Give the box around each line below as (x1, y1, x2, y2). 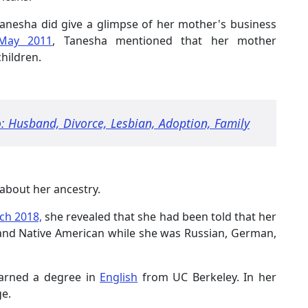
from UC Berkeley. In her (137, 269, 277, 285)
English (100, 269, 138, 285)
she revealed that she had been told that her (41, 208, 277, 224)
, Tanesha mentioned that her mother (52, 32, 277, 48)
